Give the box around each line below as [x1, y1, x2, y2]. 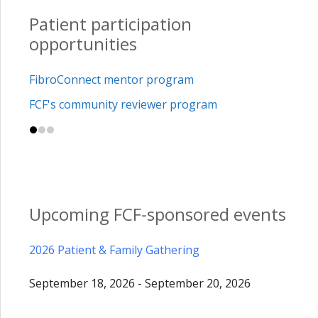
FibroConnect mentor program [29, 71, 194, 87]
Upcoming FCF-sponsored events [29, 202, 286, 226]
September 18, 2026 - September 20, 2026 [29, 275, 251, 291]
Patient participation [29, 12, 192, 35]
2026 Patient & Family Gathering [29, 242, 199, 258]
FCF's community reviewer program [29, 96, 217, 112]
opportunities [29, 32, 137, 55]
